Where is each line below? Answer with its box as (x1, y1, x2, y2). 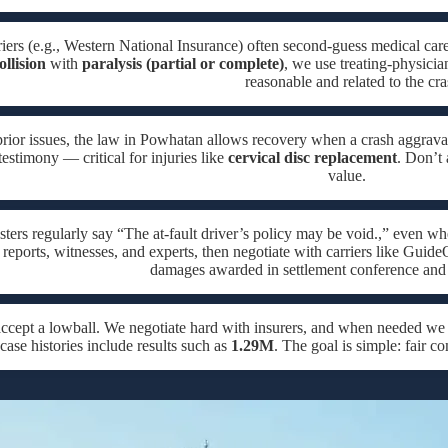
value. (327, 167, 366, 185)
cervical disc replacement (228, 149, 398, 167)
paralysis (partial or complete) (81, 55, 284, 73)
